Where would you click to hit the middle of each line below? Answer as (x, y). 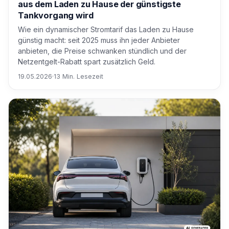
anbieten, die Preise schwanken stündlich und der (102, 51)
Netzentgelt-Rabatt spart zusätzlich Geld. (87, 62)
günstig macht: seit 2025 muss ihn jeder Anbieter (99, 40)
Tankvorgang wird (56, 16)
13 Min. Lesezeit (78, 77)
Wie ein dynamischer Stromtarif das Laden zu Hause (106, 30)
